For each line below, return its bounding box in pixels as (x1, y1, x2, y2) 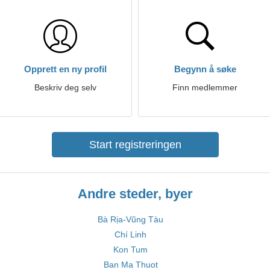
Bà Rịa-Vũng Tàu (98, 215, 163, 224)
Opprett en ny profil (24, 64, 107, 74)
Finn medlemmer (172, 83, 237, 92)
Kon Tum (113, 245, 148, 254)
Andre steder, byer (77, 186, 193, 201)
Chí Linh (115, 230, 146, 239)
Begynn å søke (174, 64, 236, 74)
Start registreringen (89, 139, 181, 151)
